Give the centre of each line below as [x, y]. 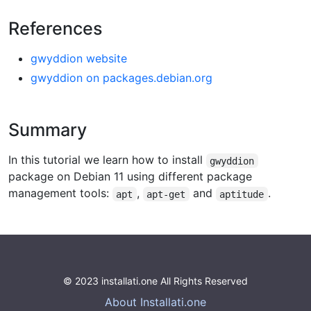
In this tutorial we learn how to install [107, 160]
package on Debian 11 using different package [130, 177]
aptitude [242, 194]
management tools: [60, 193]
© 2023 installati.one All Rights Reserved [155, 281]
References [56, 29]
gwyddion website [79, 59]
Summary [48, 130]
